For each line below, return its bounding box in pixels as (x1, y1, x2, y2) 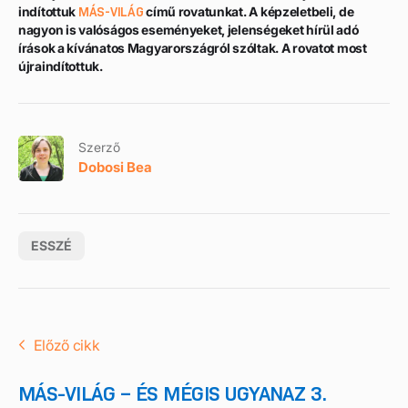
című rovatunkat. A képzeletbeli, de (143, 3, 354, 19)
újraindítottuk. (18, 57, 103, 74)
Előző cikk (33, 335, 100, 354)
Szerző (78, 139, 120, 156)
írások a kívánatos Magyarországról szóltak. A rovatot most (18, 39, 367, 56)
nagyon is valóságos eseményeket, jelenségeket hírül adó (18, 21, 359, 37)
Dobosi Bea (78, 158, 152, 177)
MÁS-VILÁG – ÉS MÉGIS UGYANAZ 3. (18, 381, 327, 406)
